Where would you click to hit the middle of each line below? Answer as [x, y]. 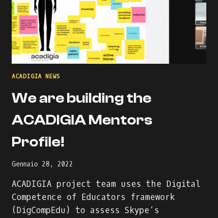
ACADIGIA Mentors [82, 120]
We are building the [82, 98]
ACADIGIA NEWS [36, 76]
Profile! [38, 142]
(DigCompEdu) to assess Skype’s [85, 211]
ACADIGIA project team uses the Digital [106, 184]
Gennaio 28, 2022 [42, 164]
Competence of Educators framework [93, 198]
